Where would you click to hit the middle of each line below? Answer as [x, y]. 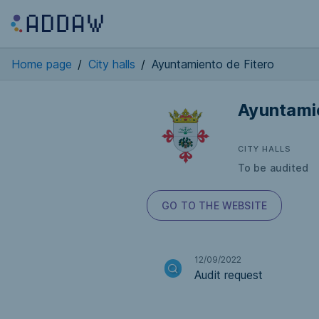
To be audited [273, 168]
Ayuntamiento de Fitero [213, 64]
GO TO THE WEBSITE [215, 205]
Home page [42, 64]
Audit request [229, 275]
